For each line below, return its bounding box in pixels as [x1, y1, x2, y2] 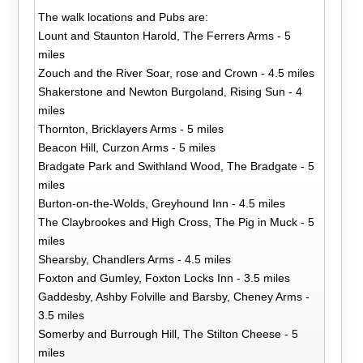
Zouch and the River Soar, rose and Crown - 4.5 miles [38, 66, 315, 79]
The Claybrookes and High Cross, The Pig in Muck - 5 [38, 215, 315, 228]
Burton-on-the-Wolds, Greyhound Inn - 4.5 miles [38, 196, 286, 210]
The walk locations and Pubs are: [38, 10, 209, 23]
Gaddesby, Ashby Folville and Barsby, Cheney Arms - [38, 289, 310, 303]
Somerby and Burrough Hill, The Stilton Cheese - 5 [38, 327, 299, 340]
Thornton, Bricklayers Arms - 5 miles [38, 122, 224, 135]
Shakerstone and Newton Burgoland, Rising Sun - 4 [38, 84, 303, 98]
